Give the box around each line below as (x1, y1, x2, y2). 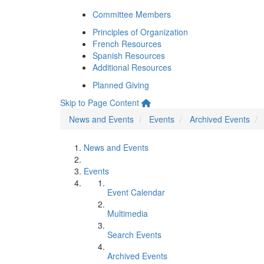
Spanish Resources (93, 49, 165, 61)
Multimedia (107, 207, 148, 219)
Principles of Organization (93, 26, 188, 38)
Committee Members (93, 8, 171, 20)
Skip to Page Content (60, 97, 139, 108)
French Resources (93, 38, 161, 49)
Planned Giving (93, 79, 149, 91)
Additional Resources (93, 61, 171, 73)
